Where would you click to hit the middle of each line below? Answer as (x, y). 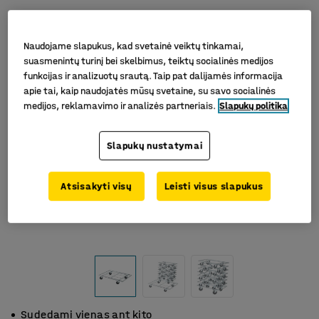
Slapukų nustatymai (155, 146)
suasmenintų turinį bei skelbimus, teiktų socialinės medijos (149, 61)
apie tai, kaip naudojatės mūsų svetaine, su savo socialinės (150, 91)
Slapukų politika (254, 106)
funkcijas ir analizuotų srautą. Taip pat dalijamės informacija (153, 76)
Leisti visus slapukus (214, 187)
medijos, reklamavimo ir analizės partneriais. (120, 106)
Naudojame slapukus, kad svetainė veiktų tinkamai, (134, 46)
